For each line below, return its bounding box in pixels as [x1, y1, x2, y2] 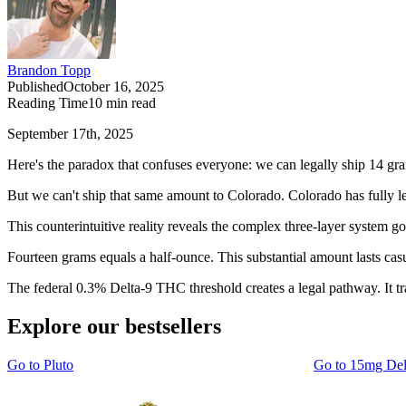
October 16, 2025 [63, 79, 164, 95]
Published [7, 79, 63, 95]
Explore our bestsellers [7, 314, 221, 339]
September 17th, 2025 [7, 126, 133, 142]
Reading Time [7, 95, 88, 111]
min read [102, 95, 156, 111]
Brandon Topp [7, 63, 91, 79]
